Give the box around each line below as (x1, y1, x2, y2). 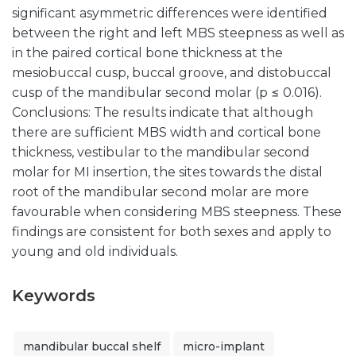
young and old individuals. (12, 244, 178, 259)
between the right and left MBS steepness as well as (12, 25, 344, 41)
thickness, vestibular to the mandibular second (12, 145, 310, 160)
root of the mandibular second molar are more (12, 184, 309, 199)
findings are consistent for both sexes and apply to (12, 224, 331, 239)
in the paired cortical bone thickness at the (12, 45, 283, 60)
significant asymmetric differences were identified (12, 6, 327, 21)
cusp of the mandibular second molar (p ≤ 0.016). (12, 85, 322, 100)
